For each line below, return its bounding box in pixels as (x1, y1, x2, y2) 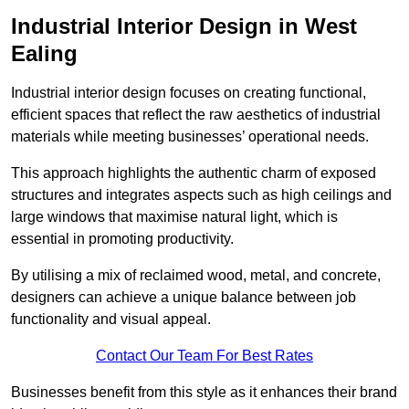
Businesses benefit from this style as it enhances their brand (11, 383, 397, 400)
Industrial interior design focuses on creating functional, (11, 84, 366, 100)
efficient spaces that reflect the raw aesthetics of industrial (11, 106, 381, 122)
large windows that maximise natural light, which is (11, 208, 338, 225)
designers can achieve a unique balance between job (11, 288, 356, 305)
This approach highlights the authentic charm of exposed (11, 164, 376, 181)
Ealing (11, 40, 78, 66)
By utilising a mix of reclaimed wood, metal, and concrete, (11, 267, 381, 283)
